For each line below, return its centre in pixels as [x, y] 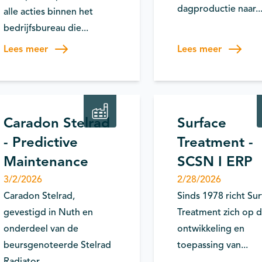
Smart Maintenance [40, 72]
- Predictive [41, 142]
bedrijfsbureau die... [46, 28]
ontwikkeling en [211, 229]
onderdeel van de [41, 229]
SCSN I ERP [215, 161]
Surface [201, 123]
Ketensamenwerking [181, 65]
